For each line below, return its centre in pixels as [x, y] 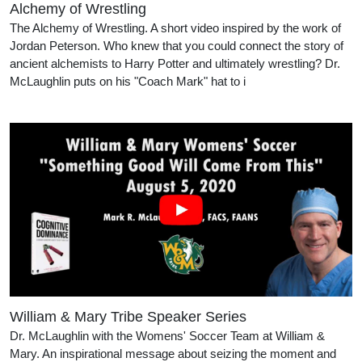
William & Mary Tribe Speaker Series [128, 316]
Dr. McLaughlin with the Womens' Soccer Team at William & [167, 335]
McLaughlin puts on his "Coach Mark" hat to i [128, 81]
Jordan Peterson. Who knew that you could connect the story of [177, 45]
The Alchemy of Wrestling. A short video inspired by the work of [175, 27]
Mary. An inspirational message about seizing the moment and [173, 353]
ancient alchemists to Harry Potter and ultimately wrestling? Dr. [175, 63]
